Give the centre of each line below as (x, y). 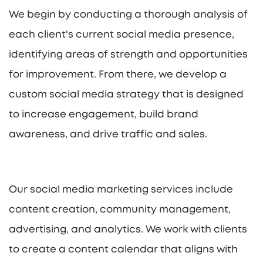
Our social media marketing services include (121, 190)
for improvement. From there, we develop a (118, 75)
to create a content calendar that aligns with (123, 249)
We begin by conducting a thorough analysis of (128, 15)
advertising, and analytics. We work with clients (128, 230)
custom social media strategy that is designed (126, 95)
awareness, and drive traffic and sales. (108, 134)
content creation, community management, (120, 210)
